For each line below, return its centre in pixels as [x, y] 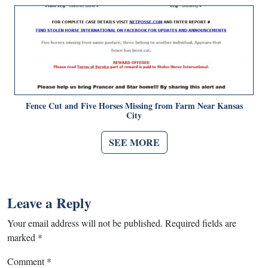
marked [22, 237]
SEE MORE [134, 142]
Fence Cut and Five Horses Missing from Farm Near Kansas [134, 106]
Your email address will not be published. [85, 223]
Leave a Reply [49, 203]
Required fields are [201, 223]
